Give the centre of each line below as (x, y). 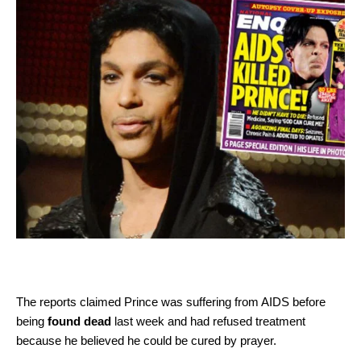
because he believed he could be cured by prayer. (146, 341)
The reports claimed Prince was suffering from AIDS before (171, 302)
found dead (79, 322)
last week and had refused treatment (208, 322)
